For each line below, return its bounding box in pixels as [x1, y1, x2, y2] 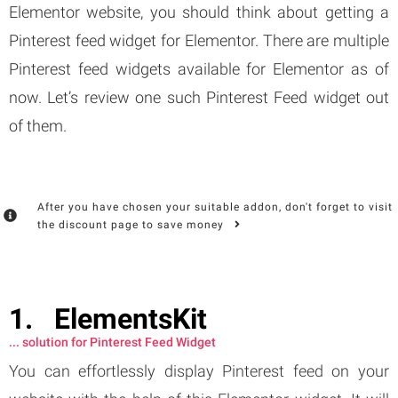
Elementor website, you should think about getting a [9, 2, 389, 21]
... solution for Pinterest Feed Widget [9, 334, 216, 349]
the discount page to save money [36, 218, 235, 231]
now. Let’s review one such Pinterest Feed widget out [9, 87, 389, 107]
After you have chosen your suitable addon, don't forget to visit [36, 200, 393, 213]
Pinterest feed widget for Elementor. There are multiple [9, 30, 389, 50]
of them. [9, 115, 67, 135]
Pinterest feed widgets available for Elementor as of [9, 59, 389, 78]
